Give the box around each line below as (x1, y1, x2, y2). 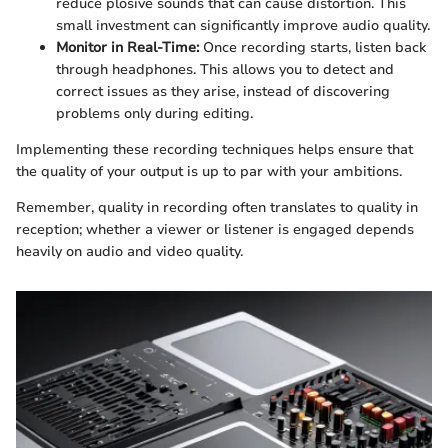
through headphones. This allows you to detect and (56, 59, 394, 79)
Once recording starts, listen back (199, 37, 426, 57)
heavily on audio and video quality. (16, 241, 243, 261)
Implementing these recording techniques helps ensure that (16, 139, 413, 159)
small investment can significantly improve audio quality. (56, 15, 430, 35)
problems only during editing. (56, 103, 253, 123)
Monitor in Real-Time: (56, 37, 199, 57)
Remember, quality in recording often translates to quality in (16, 197, 418, 217)
